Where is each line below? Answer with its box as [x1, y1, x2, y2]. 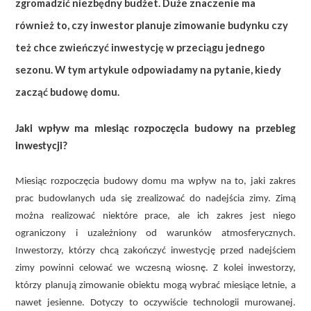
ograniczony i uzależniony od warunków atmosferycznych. [15, 228, 296, 239]
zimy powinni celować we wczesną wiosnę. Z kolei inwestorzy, [15, 262, 296, 274]
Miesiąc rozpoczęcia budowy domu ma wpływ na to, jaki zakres [15, 176, 296, 187]
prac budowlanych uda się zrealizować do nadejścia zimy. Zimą [15, 193, 296, 204]
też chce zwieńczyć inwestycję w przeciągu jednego [15, 41, 265, 53]
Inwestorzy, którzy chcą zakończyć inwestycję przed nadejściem [15, 245, 296, 256]
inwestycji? [15, 140, 67, 152]
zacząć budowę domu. [15, 85, 119, 98]
